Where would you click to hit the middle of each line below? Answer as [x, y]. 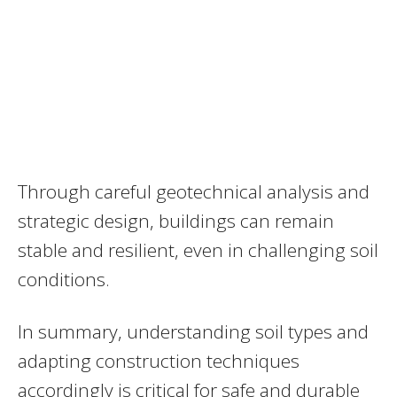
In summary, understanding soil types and [193, 331]
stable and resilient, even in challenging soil [198, 249]
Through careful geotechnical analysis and [194, 191]
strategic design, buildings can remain [176, 220]
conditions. [64, 279]
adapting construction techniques [159, 360]
